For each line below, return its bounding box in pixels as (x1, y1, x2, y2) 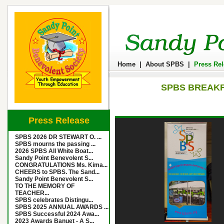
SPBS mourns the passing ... (15, 140, 95, 147)
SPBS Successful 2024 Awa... (15, 210, 99, 217)
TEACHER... (15, 189, 49, 196)
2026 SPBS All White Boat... (15, 147, 93, 154)
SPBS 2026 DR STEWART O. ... (15, 133, 101, 140)
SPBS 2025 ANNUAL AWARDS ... (15, 203, 108, 210)
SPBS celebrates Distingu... (15, 196, 93, 203)
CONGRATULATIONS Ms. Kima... (15, 161, 107, 168)
